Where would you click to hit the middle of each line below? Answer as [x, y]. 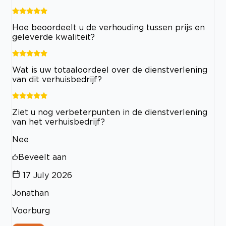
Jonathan [31, 193]
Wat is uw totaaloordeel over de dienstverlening [110, 70]
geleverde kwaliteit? [53, 37]
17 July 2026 [47, 175]
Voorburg [31, 211]
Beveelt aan [42, 157]
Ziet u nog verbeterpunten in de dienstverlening [110, 112]
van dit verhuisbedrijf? [57, 79]
